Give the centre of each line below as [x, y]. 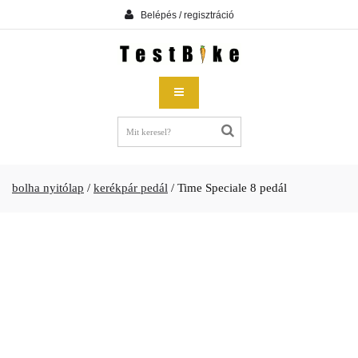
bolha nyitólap [48, 188]
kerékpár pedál [131, 188]
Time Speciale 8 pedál [232, 188]
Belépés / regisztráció [187, 15]
